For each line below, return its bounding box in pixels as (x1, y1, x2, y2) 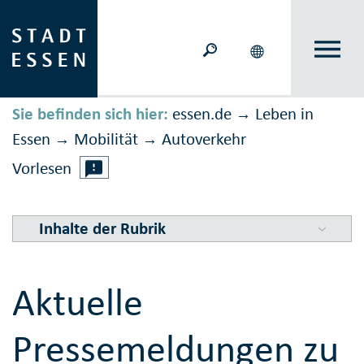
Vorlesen (12, 158, 71, 180)
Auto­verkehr (162, 128, 246, 150)
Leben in (255, 103, 314, 125)
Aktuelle (12, 278, 143, 327)
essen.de (172, 103, 232, 125)
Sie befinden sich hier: (12, 103, 168, 125)
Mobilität (74, 128, 138, 150)
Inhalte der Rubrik (38, 218, 166, 240)
